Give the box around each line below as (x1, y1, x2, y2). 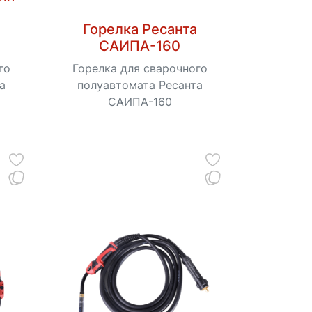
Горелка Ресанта (82, 21, 197, 38)
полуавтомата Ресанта (77, 78, 203, 93)
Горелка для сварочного (72, 61, 208, 76)
